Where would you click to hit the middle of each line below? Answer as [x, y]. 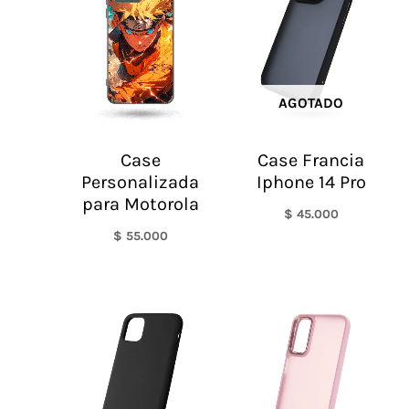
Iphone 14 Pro [311, 182]
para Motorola [140, 204]
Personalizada [141, 182]
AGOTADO [311, 103]
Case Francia [311, 160]
